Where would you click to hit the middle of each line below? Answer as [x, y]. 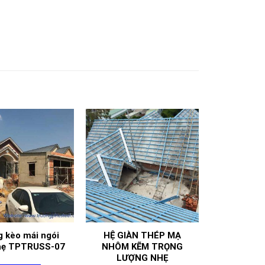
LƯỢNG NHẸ [142, 258]
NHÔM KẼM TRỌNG [142, 246]
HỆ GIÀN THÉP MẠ [142, 235]
